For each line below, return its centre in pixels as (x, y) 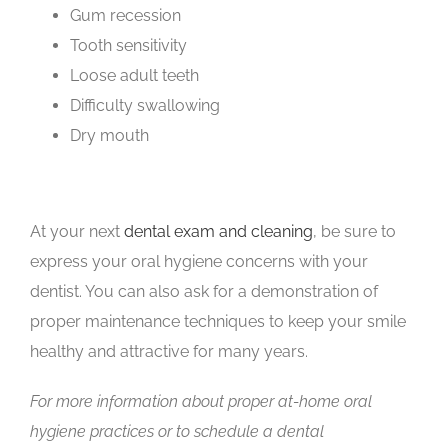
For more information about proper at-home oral (201, 401)
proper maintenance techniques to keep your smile (218, 321)
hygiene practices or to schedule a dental (177, 431)
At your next (77, 231)
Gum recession (125, 15)
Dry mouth (109, 135)
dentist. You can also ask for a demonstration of (204, 291)
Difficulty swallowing (145, 105)
